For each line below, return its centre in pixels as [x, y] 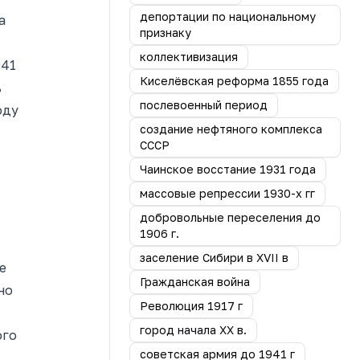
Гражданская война [195, 282]
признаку [166, 33]
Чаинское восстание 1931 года [228, 169]
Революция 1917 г [191, 306]
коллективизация [189, 57]
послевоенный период [204, 105]
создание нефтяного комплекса [231, 129]
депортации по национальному [228, 16]
